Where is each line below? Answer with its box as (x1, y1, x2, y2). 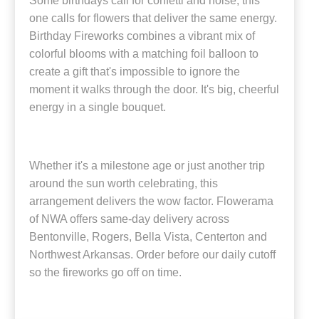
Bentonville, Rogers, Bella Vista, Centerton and (29, 230, 267, 243)
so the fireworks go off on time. (29, 266, 182, 278)
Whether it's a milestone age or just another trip (29, 159, 265, 172)
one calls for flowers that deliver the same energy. (29, 11, 277, 24)
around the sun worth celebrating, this (29, 177, 218, 189)
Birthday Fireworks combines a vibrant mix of (29, 29, 255, 42)
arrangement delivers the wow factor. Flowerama (29, 194, 273, 207)
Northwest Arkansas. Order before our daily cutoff (29, 248, 276, 261)
